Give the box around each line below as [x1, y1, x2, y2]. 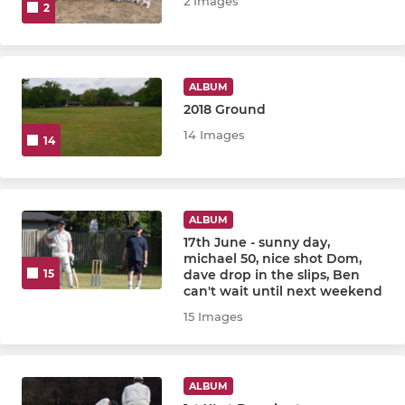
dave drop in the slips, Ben [184, 266, 361, 283]
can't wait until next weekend [184, 282, 383, 299]
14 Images [184, 127, 246, 142]
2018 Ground [184, 100, 267, 118]
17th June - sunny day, [184, 233, 331, 250]
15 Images [184, 308, 244, 324]
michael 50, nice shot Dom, [184, 250, 363, 267]
